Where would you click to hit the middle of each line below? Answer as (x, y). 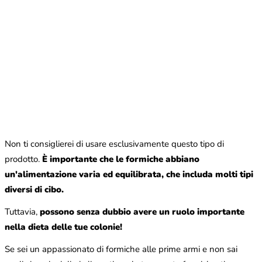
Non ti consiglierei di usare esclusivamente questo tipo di (114, 144)
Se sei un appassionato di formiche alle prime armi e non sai (121, 249)
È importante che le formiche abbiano (121, 159)
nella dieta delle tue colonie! (63, 227)
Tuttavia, (22, 212)
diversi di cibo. (34, 190)
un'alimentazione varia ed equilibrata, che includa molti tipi (129, 175)
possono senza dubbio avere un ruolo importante (142, 212)
